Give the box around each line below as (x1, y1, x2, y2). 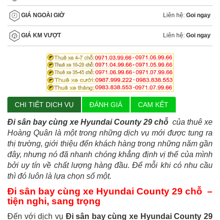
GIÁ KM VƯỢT (20, 31, 61, 39)
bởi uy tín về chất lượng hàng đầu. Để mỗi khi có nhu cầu (7, 161, 213, 169)
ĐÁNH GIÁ (89, 100, 122, 109)
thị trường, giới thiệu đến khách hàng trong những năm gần (7, 139, 213, 148)
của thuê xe (172, 117, 213, 126)
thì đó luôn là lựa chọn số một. (7, 171, 111, 180)
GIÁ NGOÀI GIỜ (20, 11, 64, 19)
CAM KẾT (138, 100, 168, 109)
